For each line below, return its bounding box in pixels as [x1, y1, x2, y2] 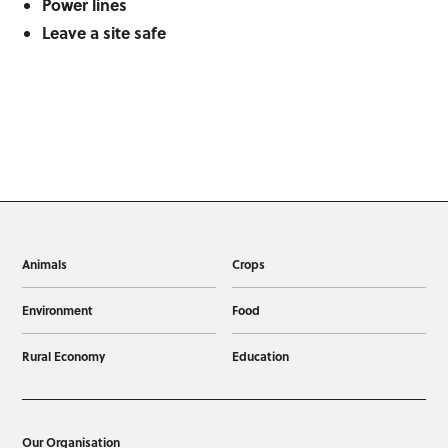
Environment [22, 301, 94, 320]
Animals [22, 255, 68, 274]
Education [231, 347, 289, 366]
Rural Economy [22, 347, 106, 366]
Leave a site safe [42, 21, 167, 45]
